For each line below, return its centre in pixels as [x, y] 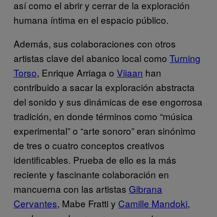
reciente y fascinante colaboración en [91, 174]
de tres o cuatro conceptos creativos [89, 145]
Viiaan [130, 72]
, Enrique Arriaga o [77, 72]
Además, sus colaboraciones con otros [95, 43]
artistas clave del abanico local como [92, 58]
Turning [185, 58]
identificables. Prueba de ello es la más [95, 159]
